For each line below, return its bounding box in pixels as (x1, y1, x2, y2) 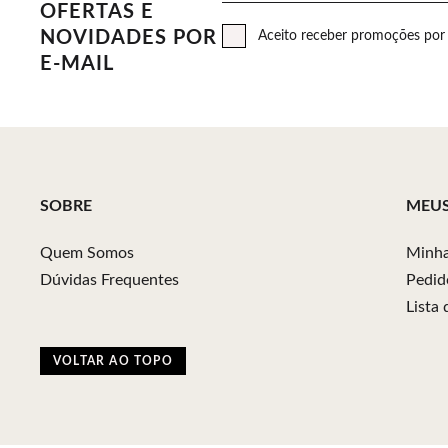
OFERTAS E (40, 2, 154, 22)
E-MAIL (40, 54, 114, 74)
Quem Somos (40, 245, 134, 261)
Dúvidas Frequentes (40, 272, 179, 288)
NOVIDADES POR (40, 28, 217, 48)
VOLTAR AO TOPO (53, 355, 173, 367)
